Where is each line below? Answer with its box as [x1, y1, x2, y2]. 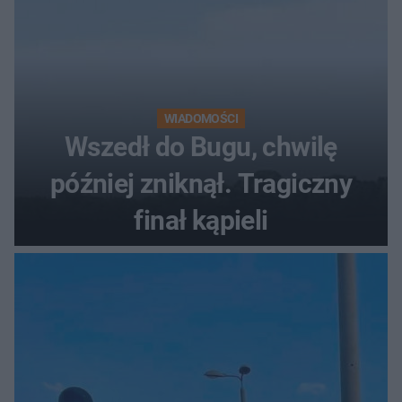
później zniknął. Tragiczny [49, 167, 353, 199]
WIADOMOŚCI [164, 110, 238, 126]
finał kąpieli [134, 204, 268, 236]
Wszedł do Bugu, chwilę [65, 130, 337, 162]
